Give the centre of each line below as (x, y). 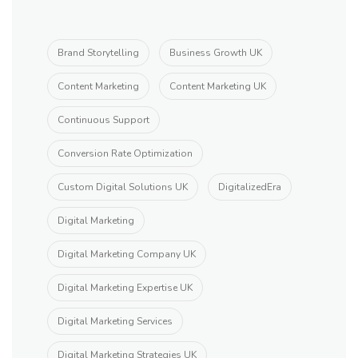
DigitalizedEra (250, 187)
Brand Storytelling (98, 53)
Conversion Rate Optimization (125, 153)
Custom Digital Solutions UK (123, 187)
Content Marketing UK (218, 86)
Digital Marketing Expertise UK (125, 288)
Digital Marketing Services (115, 321)
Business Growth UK (216, 53)
